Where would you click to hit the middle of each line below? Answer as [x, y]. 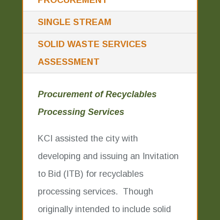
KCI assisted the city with [88, 138]
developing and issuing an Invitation [108, 156]
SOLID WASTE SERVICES [92, 44]
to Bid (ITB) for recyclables [90, 174]
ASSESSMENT [69, 62]
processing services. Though [95, 192]
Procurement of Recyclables [97, 94]
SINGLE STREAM [74, 22]
